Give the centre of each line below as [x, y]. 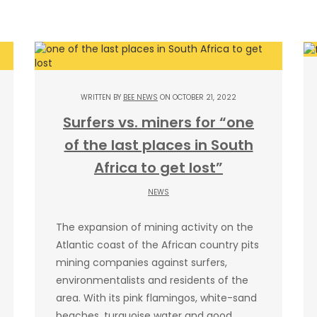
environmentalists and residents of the [152, 280]
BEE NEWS [140, 97]
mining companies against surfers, [142, 262]
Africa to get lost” [158, 167]
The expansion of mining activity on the [155, 227]
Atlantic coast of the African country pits [157, 244]
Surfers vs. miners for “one [158, 122]
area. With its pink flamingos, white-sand [156, 298]
